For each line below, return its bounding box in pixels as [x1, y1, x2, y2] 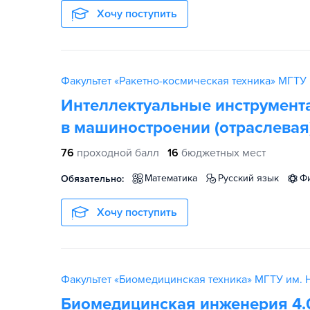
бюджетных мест [181, 146, 266, 160]
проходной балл [77, 146, 159, 160]
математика [152, 172, 197, 184]
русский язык [224, 172, 279, 184]
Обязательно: [61, 173, 124, 185]
